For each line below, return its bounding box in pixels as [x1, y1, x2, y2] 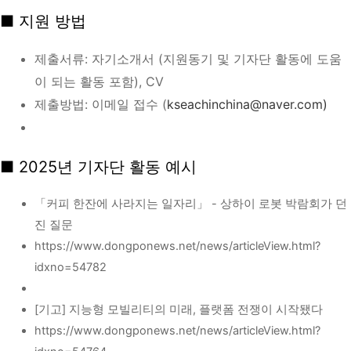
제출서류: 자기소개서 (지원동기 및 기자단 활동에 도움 [34, 51, 342, 67]
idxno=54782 [34, 260, 107, 275]
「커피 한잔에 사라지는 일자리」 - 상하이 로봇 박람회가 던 [34, 197, 347, 212]
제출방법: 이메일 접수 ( [34, 96, 167, 113]
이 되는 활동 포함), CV [34, 74, 164, 90]
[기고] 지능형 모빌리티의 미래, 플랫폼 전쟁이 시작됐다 [34, 302, 323, 317]
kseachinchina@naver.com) [166, 96, 327, 113]
